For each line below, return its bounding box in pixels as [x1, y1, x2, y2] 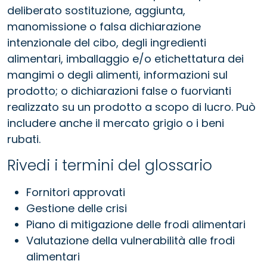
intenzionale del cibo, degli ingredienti [7, 35, 206, 50]
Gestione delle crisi [26, 200, 127, 216]
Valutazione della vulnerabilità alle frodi [26, 232, 235, 248]
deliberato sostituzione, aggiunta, [7, 2, 185, 18]
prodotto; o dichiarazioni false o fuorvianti [7, 83, 231, 98]
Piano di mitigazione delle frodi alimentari [26, 216, 246, 232]
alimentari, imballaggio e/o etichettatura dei [7, 51, 244, 66]
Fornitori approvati [26, 184, 125, 200]
